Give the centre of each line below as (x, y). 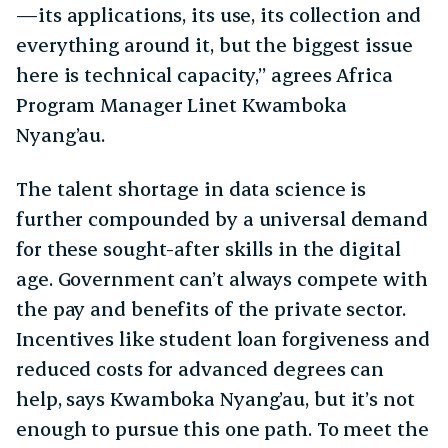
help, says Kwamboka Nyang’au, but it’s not (215, 398)
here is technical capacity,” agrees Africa (204, 74)
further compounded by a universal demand (222, 218)
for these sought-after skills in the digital (208, 248)
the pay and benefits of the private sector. (211, 308)
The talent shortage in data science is (191, 188)
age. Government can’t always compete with (222, 278)
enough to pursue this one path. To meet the (222, 428)
